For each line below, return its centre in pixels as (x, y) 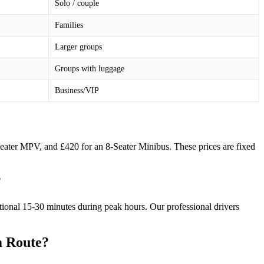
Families (69, 25)
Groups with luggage (90, 68)
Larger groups (78, 47)
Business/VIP (77, 90)
